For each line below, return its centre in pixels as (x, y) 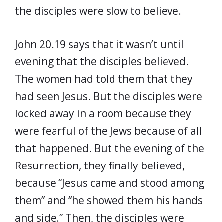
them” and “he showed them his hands (109, 200)
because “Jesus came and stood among (110, 183)
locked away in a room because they (103, 113)
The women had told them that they (104, 79)
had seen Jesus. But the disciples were (109, 96)
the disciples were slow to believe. (98, 11)
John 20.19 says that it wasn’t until (99, 44)
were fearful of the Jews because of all (109, 131)
